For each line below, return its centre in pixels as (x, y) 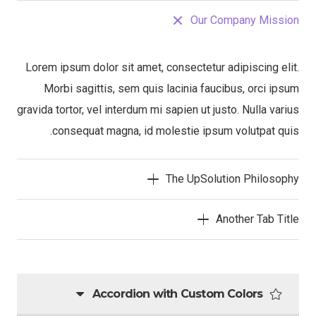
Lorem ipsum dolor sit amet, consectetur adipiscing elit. (162, 67)
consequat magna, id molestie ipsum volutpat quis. (176, 131)
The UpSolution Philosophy (232, 179)
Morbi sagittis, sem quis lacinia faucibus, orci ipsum (171, 89)
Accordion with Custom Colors (177, 294)
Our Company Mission (245, 20)
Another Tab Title (257, 219)
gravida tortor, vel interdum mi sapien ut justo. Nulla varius (158, 110)
